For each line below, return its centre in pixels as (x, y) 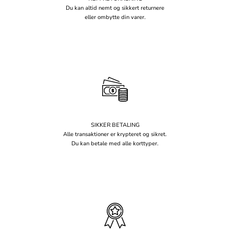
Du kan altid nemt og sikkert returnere (115, 8)
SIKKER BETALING (115, 125)
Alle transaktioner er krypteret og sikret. (115, 135)
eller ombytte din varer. (115, 17)
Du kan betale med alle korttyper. (115, 144)
